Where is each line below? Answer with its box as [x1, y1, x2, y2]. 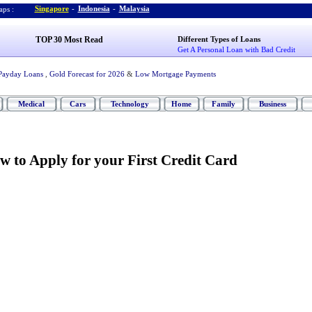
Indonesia [77, 4, 110, 13]
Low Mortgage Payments [134, 70, 216, 78]
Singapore [34, 4, 69, 13]
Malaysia [118, 4, 150, 13]
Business [258, 100, 286, 108]
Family [211, 100, 235, 108]
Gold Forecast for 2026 [49, 70, 125, 78]
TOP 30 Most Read [35, 35, 103, 45]
